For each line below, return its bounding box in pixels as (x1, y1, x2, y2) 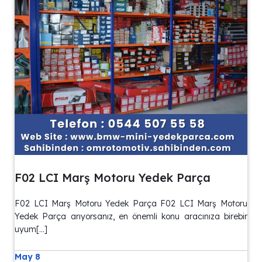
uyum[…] (15, 223, 47, 235)
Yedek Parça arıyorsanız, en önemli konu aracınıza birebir (15, 211, 247, 222)
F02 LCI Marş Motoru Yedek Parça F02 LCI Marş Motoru (15, 198, 247, 209)
